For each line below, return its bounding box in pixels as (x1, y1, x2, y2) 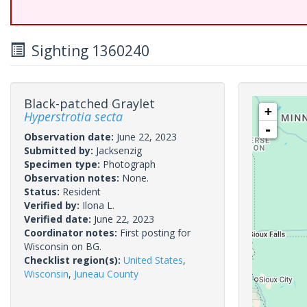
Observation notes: (24, 171, 122, 184)
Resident (62, 185, 101, 198)
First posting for (120, 226, 191, 239)
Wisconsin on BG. (24, 240, 101, 253)
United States (123, 254, 183, 267)
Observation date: (24, 130, 116, 143)
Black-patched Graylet (24, 95, 155, 112)
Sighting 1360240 (25, 41, 149, 60)
